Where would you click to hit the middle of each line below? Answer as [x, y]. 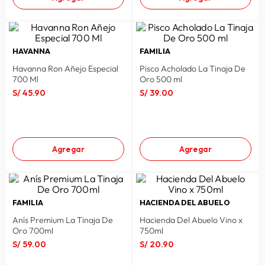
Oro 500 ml [161, 79]
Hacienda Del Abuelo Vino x [191, 220]
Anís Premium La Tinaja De [62, 220]
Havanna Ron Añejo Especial [65, 68]
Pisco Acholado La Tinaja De [192, 68]
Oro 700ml [33, 230]
